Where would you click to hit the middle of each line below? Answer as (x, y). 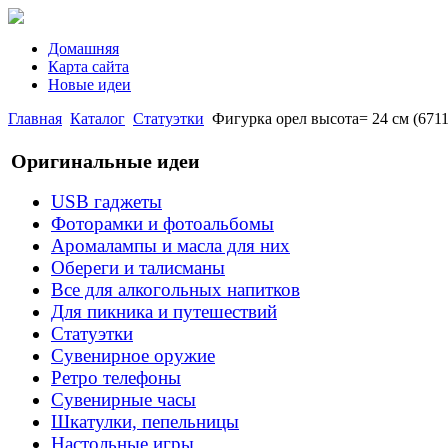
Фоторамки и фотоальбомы (162, 224)
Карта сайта (88, 66)
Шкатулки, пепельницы (145, 422)
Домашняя (83, 48)
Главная (35, 118)
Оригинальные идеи (105, 160)
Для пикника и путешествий (164, 312)
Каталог (97, 118)
